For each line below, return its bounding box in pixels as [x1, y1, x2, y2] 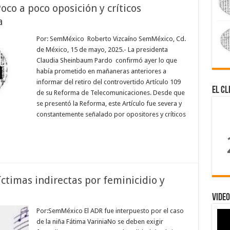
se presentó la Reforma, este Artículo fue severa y [36, 100, 182, 107]
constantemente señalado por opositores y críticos [36, 110, 186, 118]
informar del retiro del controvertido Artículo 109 [36, 78, 181, 86]
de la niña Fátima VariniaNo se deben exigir [36, 218, 163, 225]
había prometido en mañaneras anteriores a [36, 67, 166, 75]
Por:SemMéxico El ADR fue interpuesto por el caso [36, 207, 184, 215]
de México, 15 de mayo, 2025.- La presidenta [36, 46, 168, 53]
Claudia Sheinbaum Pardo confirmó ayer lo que [36, 56, 177, 64]
